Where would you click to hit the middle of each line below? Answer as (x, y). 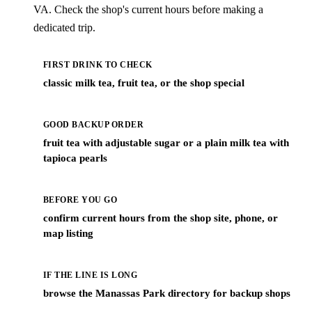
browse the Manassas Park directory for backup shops (166, 293)
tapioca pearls (75, 157)
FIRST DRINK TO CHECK (97, 64)
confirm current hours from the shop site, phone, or (160, 217)
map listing (68, 233)
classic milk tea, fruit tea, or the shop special (143, 82)
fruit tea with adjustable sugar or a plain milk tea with (166, 142)
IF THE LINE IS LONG (90, 275)
